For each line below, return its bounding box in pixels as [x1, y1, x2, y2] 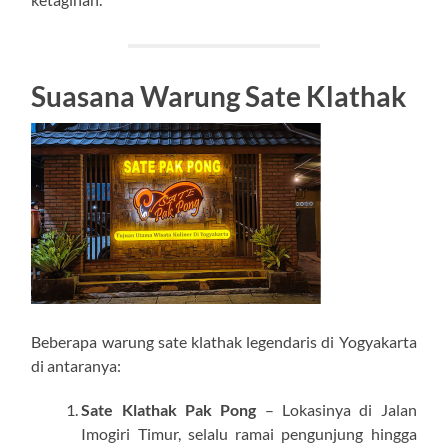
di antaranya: [31, 355, 122, 375]
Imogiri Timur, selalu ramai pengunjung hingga [81, 423, 417, 443]
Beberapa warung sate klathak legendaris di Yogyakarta [31, 331, 417, 351]
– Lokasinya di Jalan [256, 399, 417, 419]
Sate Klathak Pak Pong [81, 399, 257, 419]
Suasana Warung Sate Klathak [31, 78, 407, 113]
